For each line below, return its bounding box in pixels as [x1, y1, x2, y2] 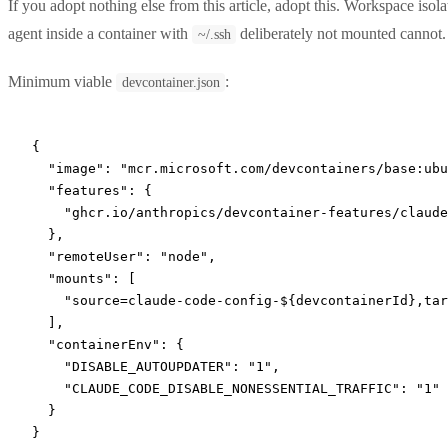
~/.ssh [197, 26, 231, 42]
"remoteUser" [32, 248, 144, 264]
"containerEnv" [32, 336, 160, 352]
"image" [32, 160, 104, 176]
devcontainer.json [121, 74, 220, 90]
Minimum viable [8, 72, 116, 90]
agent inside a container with [8, 24, 192, 42]
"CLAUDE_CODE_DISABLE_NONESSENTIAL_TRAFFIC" [32, 380, 400, 396]
